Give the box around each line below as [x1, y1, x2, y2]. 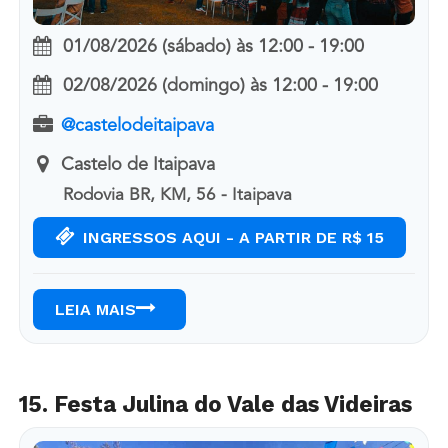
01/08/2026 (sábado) [62, 38, 231, 57]
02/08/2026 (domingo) [62, 77, 245, 96]
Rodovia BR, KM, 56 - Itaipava [63, 186, 293, 204]
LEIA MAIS [54, 299, 136, 319]
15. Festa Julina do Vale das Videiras [18, 390, 412, 417]
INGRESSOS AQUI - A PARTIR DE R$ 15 [82, 227, 384, 247]
